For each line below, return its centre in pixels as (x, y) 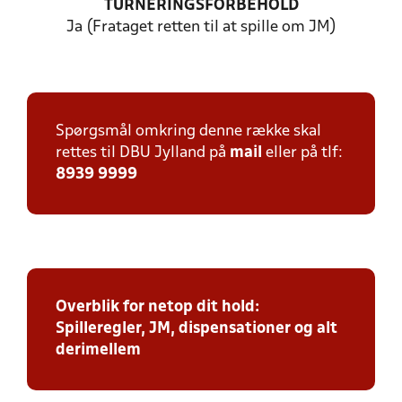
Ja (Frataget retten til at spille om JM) (201, 27)
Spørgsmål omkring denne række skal (188, 131)
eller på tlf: (302, 153)
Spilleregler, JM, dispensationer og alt (197, 329)
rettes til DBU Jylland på (143, 153)
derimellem (98, 350)
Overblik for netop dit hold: (157, 307)
